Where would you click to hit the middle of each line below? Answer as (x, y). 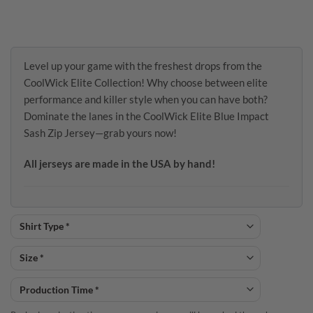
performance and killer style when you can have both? (146, 100)
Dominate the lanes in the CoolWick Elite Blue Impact (146, 116)
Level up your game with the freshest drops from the (143, 66)
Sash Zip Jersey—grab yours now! (100, 133)
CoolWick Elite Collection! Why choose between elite (146, 83)
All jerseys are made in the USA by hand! (119, 164)
